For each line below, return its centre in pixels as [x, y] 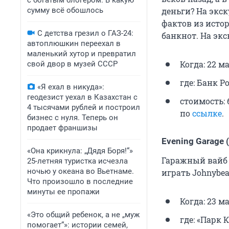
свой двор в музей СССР [72, 64]
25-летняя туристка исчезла [77, 161]
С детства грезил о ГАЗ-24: [85, 33]
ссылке [207, 113]
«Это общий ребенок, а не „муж [83, 215]
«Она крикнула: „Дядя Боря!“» [80, 151]
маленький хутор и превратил [82, 54]
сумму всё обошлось [65, 10]
